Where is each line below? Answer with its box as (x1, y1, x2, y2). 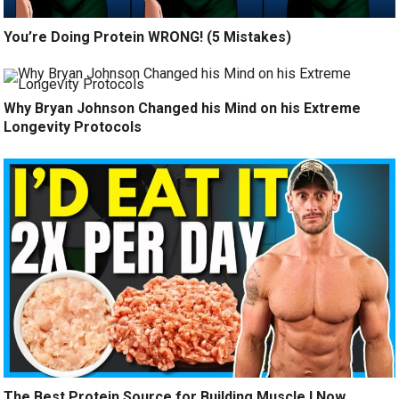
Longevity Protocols (4, 118, 142, 136)
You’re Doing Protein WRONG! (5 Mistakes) (4, 28, 292, 46)
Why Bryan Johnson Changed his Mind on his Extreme (4, 100, 362, 118)
